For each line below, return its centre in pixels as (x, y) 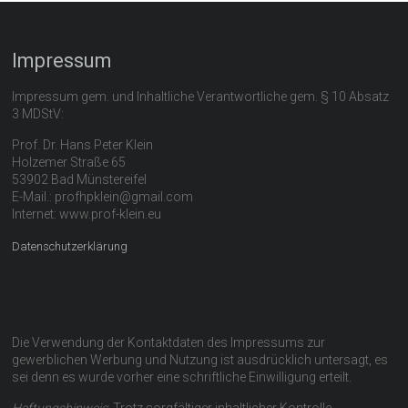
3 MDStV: (38, 114)
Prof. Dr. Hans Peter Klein (83, 145)
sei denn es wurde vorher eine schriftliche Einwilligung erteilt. (182, 377)
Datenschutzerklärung (70, 246)
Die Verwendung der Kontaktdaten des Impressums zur (169, 342)
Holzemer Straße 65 (69, 162)
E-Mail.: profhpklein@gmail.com (103, 197)
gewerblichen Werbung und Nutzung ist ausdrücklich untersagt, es (200, 360)
